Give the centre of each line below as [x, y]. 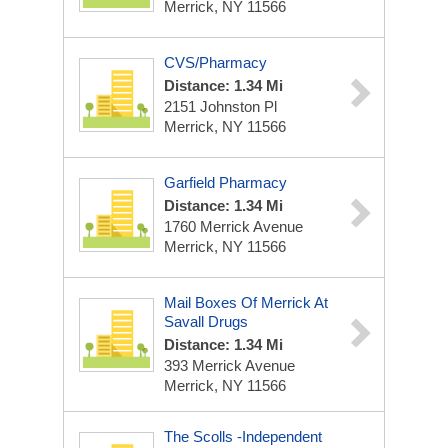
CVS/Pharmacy [215, 62]
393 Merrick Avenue [229, 365]
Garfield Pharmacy [225, 182]
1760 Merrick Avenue [233, 226]
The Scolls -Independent [243, 436]
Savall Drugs [206, 321]
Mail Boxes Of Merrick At [246, 302]
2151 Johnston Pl [220, 106]
